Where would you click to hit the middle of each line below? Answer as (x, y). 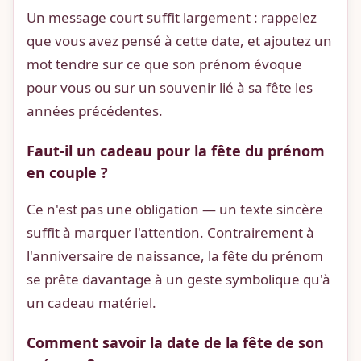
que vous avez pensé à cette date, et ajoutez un (179, 41)
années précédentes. (95, 111)
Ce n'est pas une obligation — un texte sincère (175, 210)
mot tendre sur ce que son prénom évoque (164, 64)
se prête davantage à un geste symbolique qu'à (178, 280)
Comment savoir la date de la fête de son (175, 343)
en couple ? (67, 173)
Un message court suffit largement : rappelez (172, 18)
